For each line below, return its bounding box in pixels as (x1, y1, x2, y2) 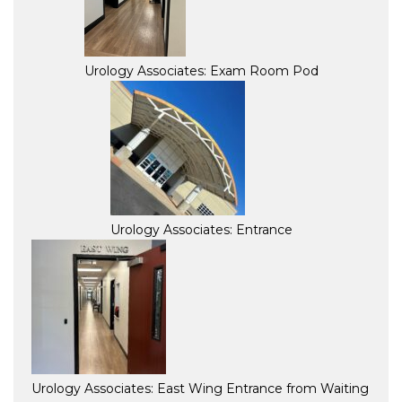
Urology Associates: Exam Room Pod (83, 62, 319, 79)
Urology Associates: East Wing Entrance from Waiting (31, 380, 369, 397)
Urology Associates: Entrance (109, 221, 293, 238)
